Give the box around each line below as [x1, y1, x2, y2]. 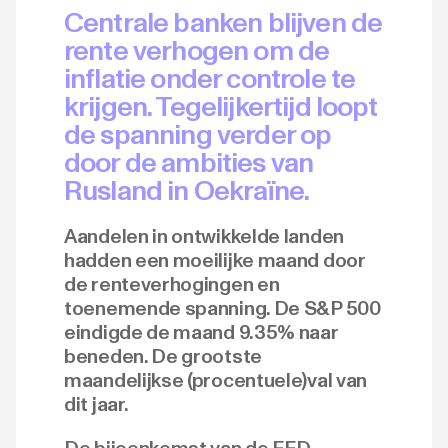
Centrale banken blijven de [64, 5, 383, 39]
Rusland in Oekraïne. [64, 173, 310, 207]
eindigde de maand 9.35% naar [64, 320, 339, 344]
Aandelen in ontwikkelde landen [64, 224, 344, 248]
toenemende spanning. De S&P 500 [64, 296, 381, 320]
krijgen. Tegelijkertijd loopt [64, 89, 378, 123]
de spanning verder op [64, 117, 332, 151]
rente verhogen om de [64, 33, 330, 67]
